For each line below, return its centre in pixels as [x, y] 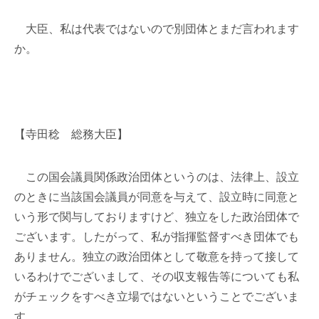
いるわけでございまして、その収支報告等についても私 [157, 277]
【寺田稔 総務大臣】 [71, 134]
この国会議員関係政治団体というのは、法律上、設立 [157, 177]
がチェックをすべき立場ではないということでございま [157, 297]
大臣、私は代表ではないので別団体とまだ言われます [157, 29]
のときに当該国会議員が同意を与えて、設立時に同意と [157, 197]
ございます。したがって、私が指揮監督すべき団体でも [157, 237]
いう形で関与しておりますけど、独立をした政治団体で [157, 217]
